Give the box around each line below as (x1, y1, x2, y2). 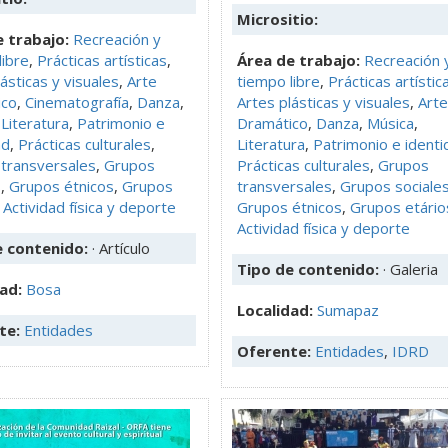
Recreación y (73, 28, 161, 49)
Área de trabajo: (237, 49, 360, 70)
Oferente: (237, 340, 315, 361)
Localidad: (237, 299, 317, 320)
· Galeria (383, 258, 438, 279)
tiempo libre (237, 70, 320, 91)
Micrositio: (237, 8, 318, 29)
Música (367, 112, 414, 133)
